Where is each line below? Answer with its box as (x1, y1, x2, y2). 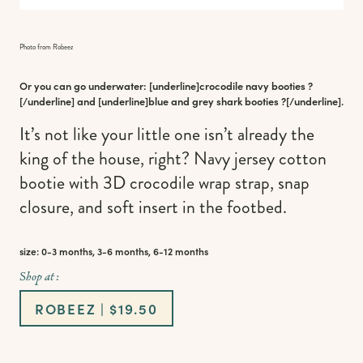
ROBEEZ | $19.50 (35, 299, 158, 318)
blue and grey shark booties (148, 94, 281, 109)
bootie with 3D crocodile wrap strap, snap (19, 169, 310, 195)
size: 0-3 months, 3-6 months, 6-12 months (19, 244, 208, 258)
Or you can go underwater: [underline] (19, 79, 199, 93)
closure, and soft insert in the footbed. (19, 194, 287, 220)
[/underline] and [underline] (19, 94, 148, 109)
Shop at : (19, 267, 59, 285)
